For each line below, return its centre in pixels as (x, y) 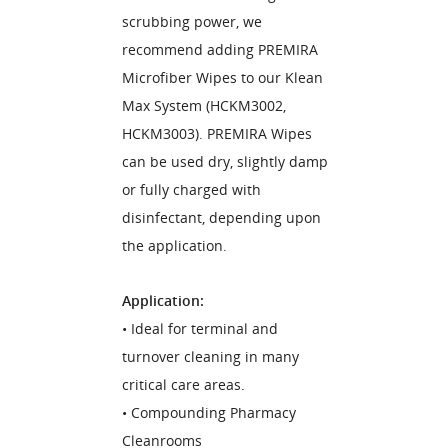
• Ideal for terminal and (200, 328)
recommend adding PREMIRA (220, 49)
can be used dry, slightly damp (225, 161)
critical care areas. (183, 384)
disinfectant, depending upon (221, 217)
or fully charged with (191, 189)
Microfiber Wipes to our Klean (222, 77)
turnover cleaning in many (210, 356)
